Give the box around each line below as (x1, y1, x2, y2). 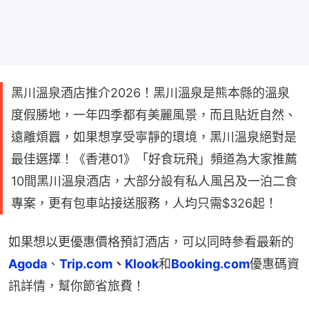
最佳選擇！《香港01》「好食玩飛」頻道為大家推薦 (11, 151, 297, 166)
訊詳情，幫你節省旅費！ (8, 278, 145, 293)
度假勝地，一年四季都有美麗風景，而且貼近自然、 (11, 107, 297, 122)
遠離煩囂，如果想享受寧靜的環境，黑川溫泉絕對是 (11, 129, 297, 144)
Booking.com (171, 256, 250, 271)
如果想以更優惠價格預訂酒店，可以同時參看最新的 (8, 234, 294, 249)
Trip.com (59, 256, 112, 271)
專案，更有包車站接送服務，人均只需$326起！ (11, 195, 277, 210)
